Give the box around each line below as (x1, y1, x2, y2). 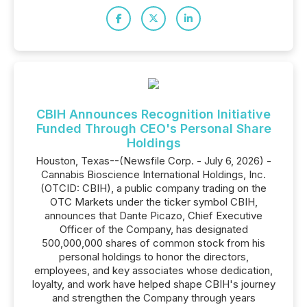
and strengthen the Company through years (51, 291, 256, 304)
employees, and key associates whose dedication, (34, 264, 273, 277)
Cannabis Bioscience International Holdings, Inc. (41, 168, 266, 181)
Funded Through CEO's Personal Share (36, 121, 271, 136)
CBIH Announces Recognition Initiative (36, 107, 271, 121)
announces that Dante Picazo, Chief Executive (45, 209, 262, 222)
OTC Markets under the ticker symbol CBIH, (49, 195, 258, 208)
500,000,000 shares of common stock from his (42, 236, 265, 249)
